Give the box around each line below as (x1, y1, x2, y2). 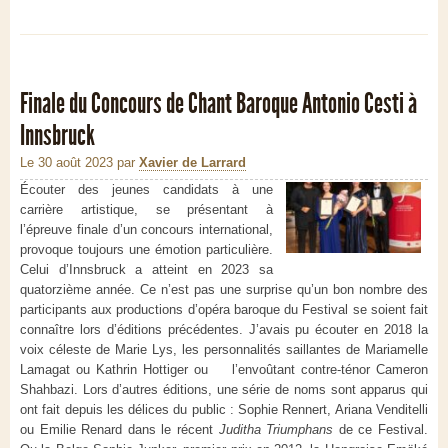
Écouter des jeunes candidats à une (20, 182, 273, 198)
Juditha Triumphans (218, 422, 334, 438)
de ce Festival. (333, 422, 429, 438)
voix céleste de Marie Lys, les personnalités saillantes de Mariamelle (20, 342, 428, 358)
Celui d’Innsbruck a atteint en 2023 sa (20, 262, 273, 278)
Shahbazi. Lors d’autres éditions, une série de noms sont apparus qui (20, 382, 428, 398)
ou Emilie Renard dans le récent (20, 422, 219, 438)
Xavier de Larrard (139, 155, 246, 171)
